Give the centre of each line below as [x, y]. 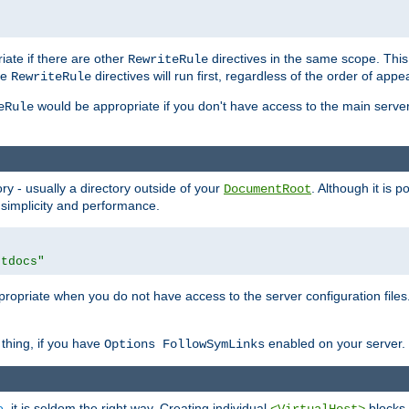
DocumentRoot [267, 189]
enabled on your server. [335, 344]
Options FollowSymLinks [184, 345]
